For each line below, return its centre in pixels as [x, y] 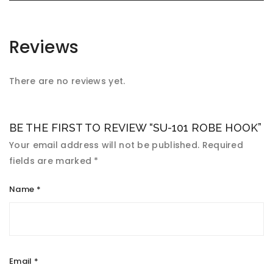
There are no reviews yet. [67, 81]
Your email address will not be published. [105, 145]
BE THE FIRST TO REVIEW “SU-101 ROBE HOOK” [135, 128]
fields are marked [52, 161]
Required [223, 145]
